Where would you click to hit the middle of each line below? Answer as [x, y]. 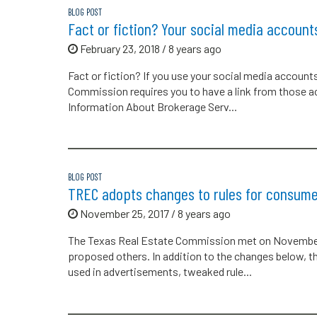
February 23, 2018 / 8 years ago [150, 48]
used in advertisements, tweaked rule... [160, 272]
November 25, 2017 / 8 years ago [154, 214]
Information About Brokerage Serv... [152, 106]
